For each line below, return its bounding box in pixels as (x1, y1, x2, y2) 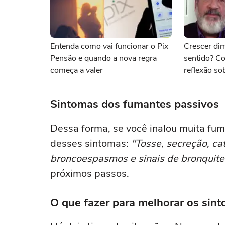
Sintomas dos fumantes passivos (50, 97, 219, 112)
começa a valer (50, 65, 103, 76)
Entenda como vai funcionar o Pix (50, 41, 168, 52)
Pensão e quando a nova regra (50, 53, 157, 64)
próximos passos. (50, 167, 129, 180)
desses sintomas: (50, 137, 131, 150)
